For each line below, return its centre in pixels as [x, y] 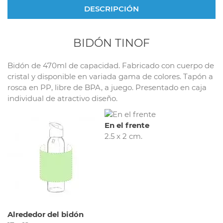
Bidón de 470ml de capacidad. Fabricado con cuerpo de [111, 65]
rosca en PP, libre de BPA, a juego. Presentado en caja [107, 87]
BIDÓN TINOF [111, 43]
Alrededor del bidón [46, 214]
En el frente [127, 125]
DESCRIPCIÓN [111, 8]
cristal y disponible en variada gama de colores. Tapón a [110, 76]
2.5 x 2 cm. [123, 136]
